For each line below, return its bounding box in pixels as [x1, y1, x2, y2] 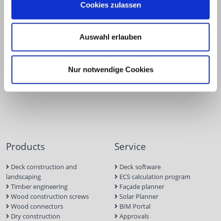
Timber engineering [9, 182, 68, 191]
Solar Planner [118, 192, 158, 201]
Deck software [118, 162, 161, 172]
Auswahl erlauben [79, 33, 142, 41]
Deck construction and [9, 162, 77, 172]
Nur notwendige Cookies [68, 65, 153, 74]
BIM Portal [118, 202, 150, 211]
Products [6, 140, 45, 153]
